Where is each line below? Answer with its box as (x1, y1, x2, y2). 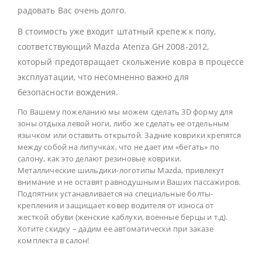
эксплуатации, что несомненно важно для (18, 71, 189, 83)
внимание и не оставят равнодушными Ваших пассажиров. (18, 177, 241, 188)
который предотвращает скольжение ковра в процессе (18, 56, 244, 68)
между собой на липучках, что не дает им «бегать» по (18, 142, 220, 153)
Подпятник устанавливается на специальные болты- (18, 188, 213, 199)
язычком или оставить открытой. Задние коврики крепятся (18, 130, 241, 141)
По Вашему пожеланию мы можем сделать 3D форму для (18, 106, 233, 118)
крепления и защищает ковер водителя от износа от (18, 200, 214, 211)
